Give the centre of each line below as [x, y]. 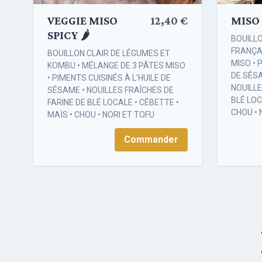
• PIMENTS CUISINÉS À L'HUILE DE [109, 78]
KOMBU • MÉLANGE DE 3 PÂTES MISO [116, 66]
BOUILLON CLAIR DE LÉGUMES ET [109, 54]
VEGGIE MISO [82, 21]
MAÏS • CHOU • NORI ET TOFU [101, 115]
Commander [151, 140]
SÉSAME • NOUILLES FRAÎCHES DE [111, 90]
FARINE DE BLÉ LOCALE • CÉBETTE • [113, 103]
